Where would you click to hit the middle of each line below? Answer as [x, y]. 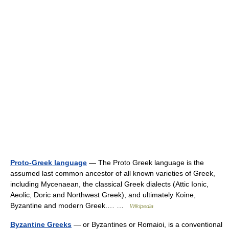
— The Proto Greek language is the [145, 163]
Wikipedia [142, 206]
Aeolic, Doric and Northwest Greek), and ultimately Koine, [103, 195]
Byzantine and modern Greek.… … [70, 205]
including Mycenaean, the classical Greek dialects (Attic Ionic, [109, 184]
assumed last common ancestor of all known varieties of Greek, [113, 173]
